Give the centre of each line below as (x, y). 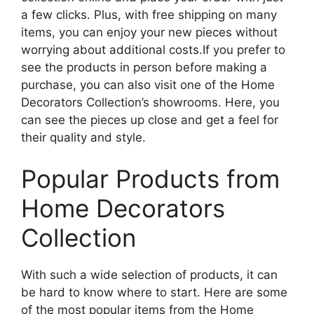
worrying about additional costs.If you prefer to (153, 49)
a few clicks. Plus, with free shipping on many (149, 14)
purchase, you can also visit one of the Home (148, 84)
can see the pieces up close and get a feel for (150, 120)
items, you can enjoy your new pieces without (149, 32)
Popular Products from (150, 179)
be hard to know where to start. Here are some (154, 292)
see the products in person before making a (144, 67)
